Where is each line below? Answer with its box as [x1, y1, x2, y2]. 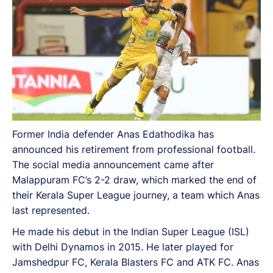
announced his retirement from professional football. [12, 143, 255, 155]
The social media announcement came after [12, 158, 214, 171]
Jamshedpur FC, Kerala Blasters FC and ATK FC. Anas [12, 255, 259, 268]
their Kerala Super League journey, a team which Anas [12, 188, 260, 201]
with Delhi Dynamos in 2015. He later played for [12, 240, 233, 253]
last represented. [12, 204, 90, 216]
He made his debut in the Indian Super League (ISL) [12, 225, 249, 238]
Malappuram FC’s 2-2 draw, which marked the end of [12, 173, 257, 186]
